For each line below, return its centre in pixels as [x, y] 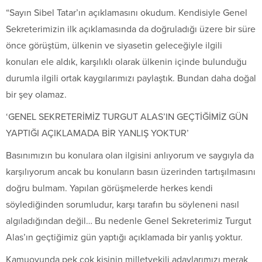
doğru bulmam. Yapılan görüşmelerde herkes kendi [109, 188]
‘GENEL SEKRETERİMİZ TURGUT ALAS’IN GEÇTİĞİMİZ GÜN [127, 117]
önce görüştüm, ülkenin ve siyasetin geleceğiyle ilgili [114, 45]
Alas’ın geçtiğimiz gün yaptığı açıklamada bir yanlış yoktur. [124, 237]
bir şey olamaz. [36, 94]
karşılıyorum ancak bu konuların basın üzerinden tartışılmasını [131, 172]
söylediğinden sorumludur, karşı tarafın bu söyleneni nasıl [123, 204]
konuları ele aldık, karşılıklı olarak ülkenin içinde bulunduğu [126, 62]
